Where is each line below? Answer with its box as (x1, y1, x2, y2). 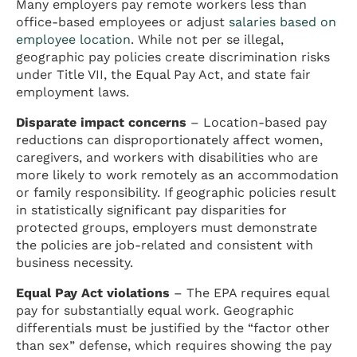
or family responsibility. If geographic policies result (16, 184, 336, 200)
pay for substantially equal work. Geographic (16, 302, 294, 318)
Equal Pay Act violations (16, 284, 170, 300)
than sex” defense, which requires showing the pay (16, 337, 331, 353)
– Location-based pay (186, 114, 327, 130)
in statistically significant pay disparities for (16, 202, 287, 218)
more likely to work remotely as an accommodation (16, 167, 339, 182)
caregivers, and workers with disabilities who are (16, 149, 318, 165)
